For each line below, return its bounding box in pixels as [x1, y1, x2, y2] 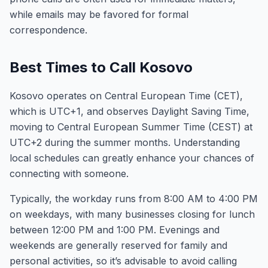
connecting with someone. [10, 167, 129, 179]
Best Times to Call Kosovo [10, 59, 193, 76]
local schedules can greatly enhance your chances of [10, 152, 254, 164]
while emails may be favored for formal [10, 8, 188, 20]
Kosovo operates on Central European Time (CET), [10, 90, 243, 102]
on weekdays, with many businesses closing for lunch [10, 208, 255, 220]
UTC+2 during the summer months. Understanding [10, 136, 240, 148]
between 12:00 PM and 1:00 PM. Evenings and [10, 224, 220, 236]
